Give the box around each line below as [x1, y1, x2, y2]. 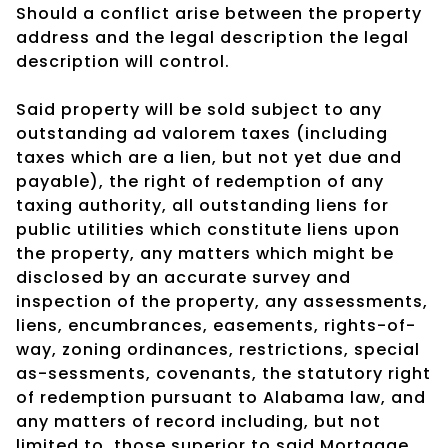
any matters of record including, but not [16, 409, 381, 433]
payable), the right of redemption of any [16, 169, 384, 193]
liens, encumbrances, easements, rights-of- [16, 313, 416, 337]
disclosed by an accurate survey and [16, 265, 351, 289]
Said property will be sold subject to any [16, 97, 382, 121]
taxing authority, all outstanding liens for [16, 193, 389, 217]
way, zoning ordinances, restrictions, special [16, 337, 420, 361]
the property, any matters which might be [16, 241, 394, 265]
